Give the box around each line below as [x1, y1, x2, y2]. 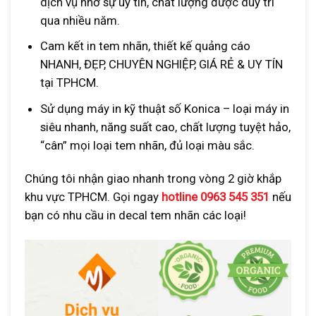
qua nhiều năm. [39, 13, 120, 28]
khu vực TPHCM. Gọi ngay [25, 190, 162, 205]
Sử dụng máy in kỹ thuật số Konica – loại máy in [39, 101, 289, 116]
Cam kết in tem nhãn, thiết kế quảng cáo [39, 39, 250, 54]
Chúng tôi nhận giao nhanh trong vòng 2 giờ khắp [25, 171, 281, 186]
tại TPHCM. [39, 75, 99, 90]
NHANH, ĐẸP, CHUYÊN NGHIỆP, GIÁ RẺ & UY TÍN [39, 57, 283, 72]
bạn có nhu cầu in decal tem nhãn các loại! [25, 208, 246, 223]
